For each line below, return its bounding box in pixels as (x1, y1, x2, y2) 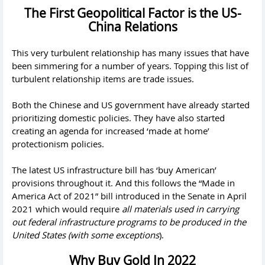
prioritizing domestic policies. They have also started (12, 111, 225, 124)
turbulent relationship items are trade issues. (12, 72, 194, 85)
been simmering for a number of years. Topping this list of (12, 59, 248, 72)
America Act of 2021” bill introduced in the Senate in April (12, 189, 247, 202)
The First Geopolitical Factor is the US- (24, 4, 241, 21)
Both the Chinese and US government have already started (12, 98, 250, 111)
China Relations (88, 18, 177, 35)
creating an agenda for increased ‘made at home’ (12, 124, 209, 137)
